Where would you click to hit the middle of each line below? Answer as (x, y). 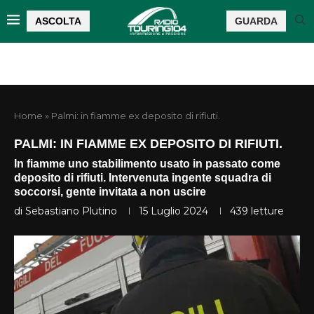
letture (266, 211)
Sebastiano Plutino (71, 211)
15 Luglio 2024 (173, 211)
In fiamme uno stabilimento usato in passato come (147, 163)
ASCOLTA (58, 21)
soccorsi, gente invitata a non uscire (110, 191)
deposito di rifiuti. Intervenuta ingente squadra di (143, 177)
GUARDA (257, 21)
